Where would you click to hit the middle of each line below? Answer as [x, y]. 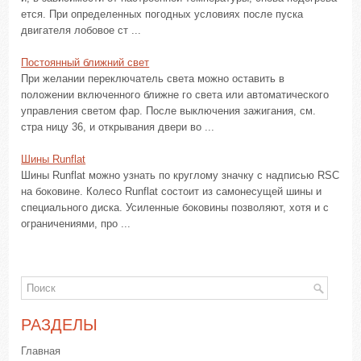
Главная [41, 351]
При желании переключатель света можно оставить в [153, 79]
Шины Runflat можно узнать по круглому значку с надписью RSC [180, 175]
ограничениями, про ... [76, 224]
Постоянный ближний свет [85, 62]
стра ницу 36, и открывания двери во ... [118, 127]
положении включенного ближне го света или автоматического [175, 95]
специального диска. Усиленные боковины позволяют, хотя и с [175, 207]
